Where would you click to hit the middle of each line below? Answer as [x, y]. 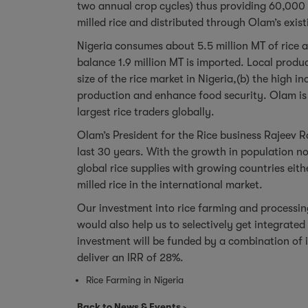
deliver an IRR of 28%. [130, 257]
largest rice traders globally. [146, 112]
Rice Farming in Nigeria [135, 279]
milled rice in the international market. [170, 185]
